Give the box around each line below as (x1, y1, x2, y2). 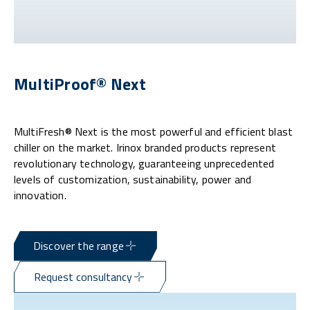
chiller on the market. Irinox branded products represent (14, 138, 276, 156)
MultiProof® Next (14, 71, 146, 96)
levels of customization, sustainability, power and (14, 170, 252, 188)
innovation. (14, 186, 66, 203)
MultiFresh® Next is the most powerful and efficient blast (14, 122, 293, 140)
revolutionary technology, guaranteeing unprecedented (14, 154, 275, 172)
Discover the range (33, 237, 124, 254)
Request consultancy (34, 268, 132, 285)
